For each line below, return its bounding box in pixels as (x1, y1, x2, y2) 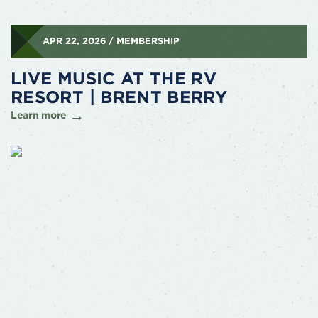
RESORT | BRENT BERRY (11, 86, 228, 107)
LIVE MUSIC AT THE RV (11, 67, 217, 89)
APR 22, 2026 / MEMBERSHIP (42, 35, 180, 46)
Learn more (11, 109, 67, 121)
